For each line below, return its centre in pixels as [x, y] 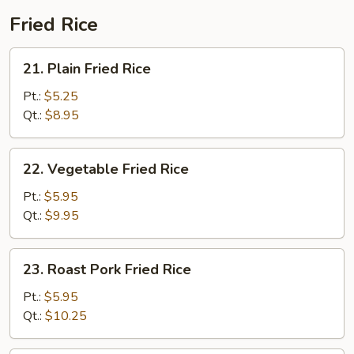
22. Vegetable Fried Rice [106, 169]
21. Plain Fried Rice [87, 69]
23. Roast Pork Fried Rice [107, 269]
